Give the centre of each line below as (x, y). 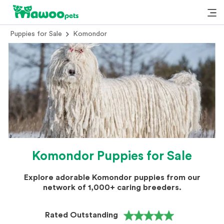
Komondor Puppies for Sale (112, 156)
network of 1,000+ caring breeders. (112, 187)
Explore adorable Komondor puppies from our (112, 177)
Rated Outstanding (81, 215)
